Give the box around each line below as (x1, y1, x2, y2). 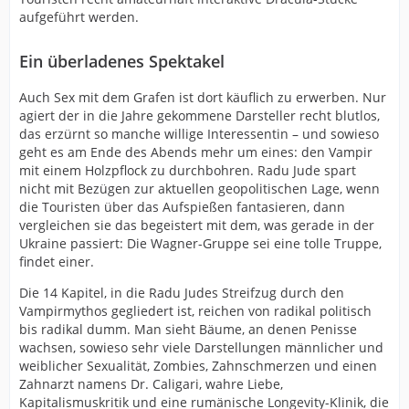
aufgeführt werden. (19, 8, 139, 26)
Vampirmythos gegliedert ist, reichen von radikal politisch (19, 302, 372, 320)
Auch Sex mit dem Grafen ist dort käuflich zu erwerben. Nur (19, 89, 386, 107)
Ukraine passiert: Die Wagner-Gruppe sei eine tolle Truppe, (19, 235, 382, 253)
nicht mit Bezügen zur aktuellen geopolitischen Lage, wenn (19, 180, 380, 198)
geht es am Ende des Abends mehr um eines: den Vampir (19, 143, 372, 162)
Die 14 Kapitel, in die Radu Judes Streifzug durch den (19, 284, 344, 302)
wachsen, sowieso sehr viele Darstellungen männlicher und (19, 339, 383, 357)
